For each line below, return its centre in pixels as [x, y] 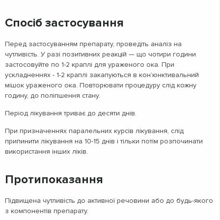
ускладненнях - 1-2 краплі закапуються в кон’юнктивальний [102, 75]
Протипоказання [54, 179]
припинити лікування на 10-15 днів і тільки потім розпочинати [104, 141]
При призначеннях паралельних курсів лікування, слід [94, 131]
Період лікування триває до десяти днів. [71, 113]
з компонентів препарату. [47, 211]
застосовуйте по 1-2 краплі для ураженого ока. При [90, 64]
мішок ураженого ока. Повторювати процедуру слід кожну [101, 85]
